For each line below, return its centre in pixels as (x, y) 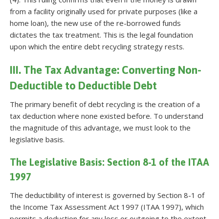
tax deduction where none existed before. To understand (107, 116)
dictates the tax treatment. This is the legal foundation (101, 34)
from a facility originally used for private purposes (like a (104, 11)
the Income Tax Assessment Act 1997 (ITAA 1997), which (107, 207)
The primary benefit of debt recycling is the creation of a (105, 104)
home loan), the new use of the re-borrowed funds (95, 23)
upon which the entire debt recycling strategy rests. (97, 46)
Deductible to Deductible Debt (83, 85)
